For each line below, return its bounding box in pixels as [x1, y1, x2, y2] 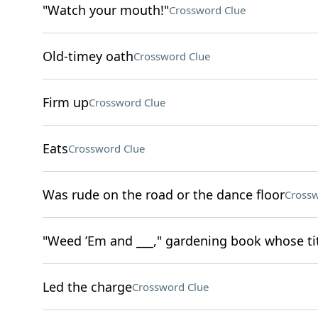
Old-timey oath [42, 48, 133, 65]
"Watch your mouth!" [42, 1, 169, 18]
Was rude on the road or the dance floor [42, 186, 285, 203]
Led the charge [42, 278, 132, 295]
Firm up [42, 94, 89, 111]
